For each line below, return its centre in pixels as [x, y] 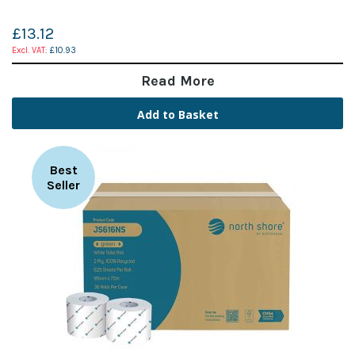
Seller [63, 185]
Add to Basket [177, 114]
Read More [177, 80]
